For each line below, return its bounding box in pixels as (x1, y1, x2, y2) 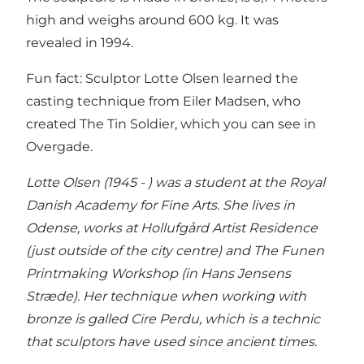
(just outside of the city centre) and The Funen (26, 242, 324, 258)
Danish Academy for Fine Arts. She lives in (26, 197, 295, 213)
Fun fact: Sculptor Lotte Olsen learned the (26, 70, 298, 86)
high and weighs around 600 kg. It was (26, 11, 279, 28)
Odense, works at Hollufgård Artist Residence (26, 219, 318, 236)
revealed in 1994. (26, 34, 133, 50)
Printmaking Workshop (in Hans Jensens (26, 265, 291, 281)
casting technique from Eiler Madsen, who (26, 93, 301, 109)
